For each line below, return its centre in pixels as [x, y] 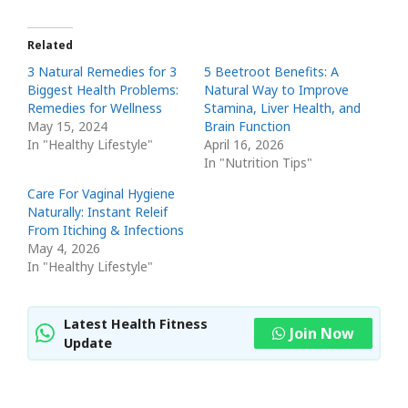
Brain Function [247, 127]
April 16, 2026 [244, 145]
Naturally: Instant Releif [97, 212]
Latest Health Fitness [136, 324]
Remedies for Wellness [95, 108]
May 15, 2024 [67, 127]
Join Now [322, 334]
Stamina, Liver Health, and [282, 108]
